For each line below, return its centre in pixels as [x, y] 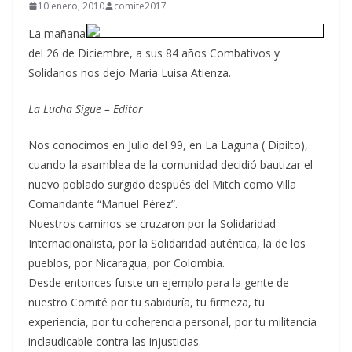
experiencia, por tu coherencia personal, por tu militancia [172, 322]
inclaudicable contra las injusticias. [115, 341]
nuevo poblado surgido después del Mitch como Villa [162, 184]
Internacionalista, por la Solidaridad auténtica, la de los [167, 243]
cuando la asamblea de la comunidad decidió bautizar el [170, 165]
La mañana [57, 33]
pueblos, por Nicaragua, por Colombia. [126, 263]
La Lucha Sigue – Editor [86, 109]
